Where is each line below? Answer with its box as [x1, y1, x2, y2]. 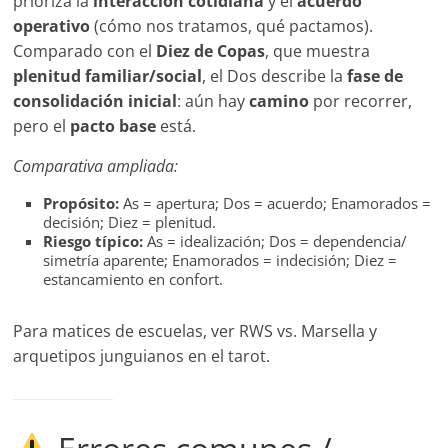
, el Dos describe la [202, 65, 348, 88]
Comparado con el [13, 40, 157, 63]
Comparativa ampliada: [13, 155, 179, 178]
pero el [13, 115, 71, 138]
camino [249, 90, 310, 113]
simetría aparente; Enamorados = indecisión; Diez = [43, 250, 398, 271]
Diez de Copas [156, 40, 266, 63]
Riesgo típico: [43, 231, 144, 252]
